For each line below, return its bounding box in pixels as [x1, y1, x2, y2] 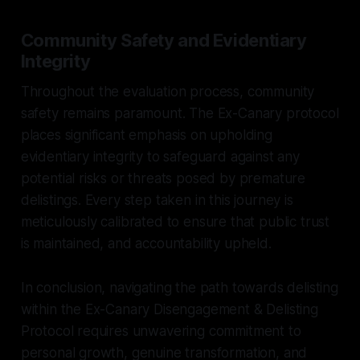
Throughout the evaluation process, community [20, 83, 315, 100]
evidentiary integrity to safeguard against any [20, 148, 300, 165]
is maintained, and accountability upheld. [20, 235, 272, 252]
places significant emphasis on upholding [20, 126, 272, 143]
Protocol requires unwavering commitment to [20, 322, 301, 339]
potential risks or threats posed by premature [20, 170, 306, 186]
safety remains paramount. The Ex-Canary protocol [20, 104, 339, 121]
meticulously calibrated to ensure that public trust [20, 213, 330, 230]
